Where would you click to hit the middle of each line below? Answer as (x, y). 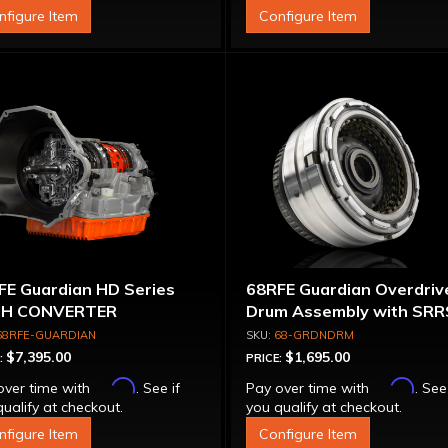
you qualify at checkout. (324, 407)
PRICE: (266, 358)
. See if (157, 388)
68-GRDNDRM (314, 335)
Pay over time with (310, 388)
